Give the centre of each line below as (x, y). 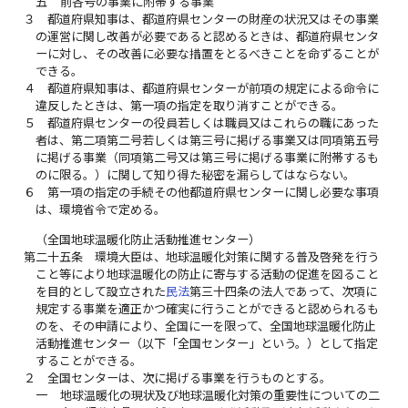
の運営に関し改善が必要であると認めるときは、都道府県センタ (208, 37)
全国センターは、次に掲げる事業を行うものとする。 (190, 377)
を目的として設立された (101, 291)
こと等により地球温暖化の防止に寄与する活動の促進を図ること (208, 274)
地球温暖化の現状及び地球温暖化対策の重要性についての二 (219, 395)
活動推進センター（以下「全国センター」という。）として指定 (207, 343)
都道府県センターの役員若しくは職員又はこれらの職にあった (214, 123)
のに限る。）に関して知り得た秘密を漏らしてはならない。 (196, 175)
